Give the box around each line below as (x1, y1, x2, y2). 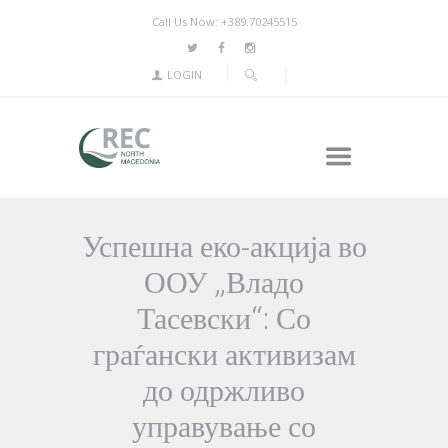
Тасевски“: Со (137, 300, 311, 335)
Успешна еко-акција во (81, 228, 367, 263)
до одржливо (143, 372, 305, 407)
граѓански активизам (92, 336, 356, 371)
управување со (132, 408, 316, 443)
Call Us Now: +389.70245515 (151, 14, 297, 30)
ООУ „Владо (144, 264, 304, 299)
